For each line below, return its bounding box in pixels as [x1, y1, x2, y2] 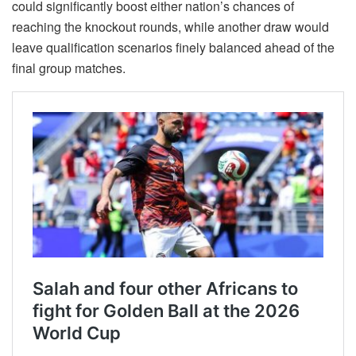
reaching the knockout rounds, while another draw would [12, 17, 329, 37]
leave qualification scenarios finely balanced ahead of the [12, 38, 335, 57]
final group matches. [12, 59, 126, 78]
